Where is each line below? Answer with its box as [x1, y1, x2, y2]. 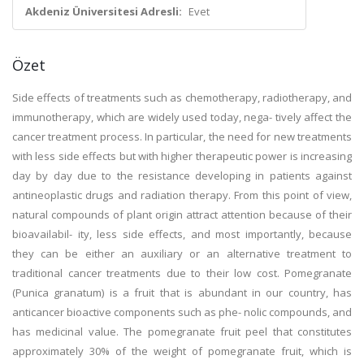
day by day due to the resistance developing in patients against [12, 168, 352, 183]
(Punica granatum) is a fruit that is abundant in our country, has [12, 285, 352, 300]
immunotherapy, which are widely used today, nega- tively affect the [12, 110, 352, 124]
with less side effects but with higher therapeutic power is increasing [12, 149, 352, 163]
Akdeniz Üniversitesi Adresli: [25, 4, 182, 19]
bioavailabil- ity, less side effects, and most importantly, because [12, 227, 352, 241]
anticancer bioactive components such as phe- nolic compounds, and [12, 305, 352, 319]
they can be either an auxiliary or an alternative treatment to [12, 246, 352, 261]
